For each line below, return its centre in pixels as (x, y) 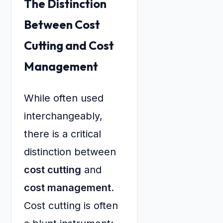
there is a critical (62, 134)
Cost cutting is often (71, 205)
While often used (64, 98)
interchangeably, (63, 116)
